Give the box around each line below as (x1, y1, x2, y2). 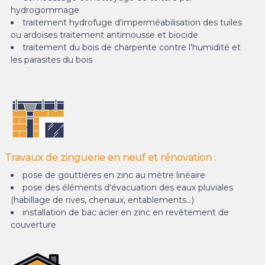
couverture (11, 219, 56, 230)
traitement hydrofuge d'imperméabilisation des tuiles (22, 17, 242, 28)
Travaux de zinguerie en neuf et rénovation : (5, 151, 216, 163)
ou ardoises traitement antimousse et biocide (11, 29, 198, 40)
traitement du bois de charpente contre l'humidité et (22, 41, 241, 53)
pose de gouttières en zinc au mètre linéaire (22, 169, 205, 180)
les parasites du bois (11, 54, 92, 65)
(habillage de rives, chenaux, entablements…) (11, 194, 194, 205)
